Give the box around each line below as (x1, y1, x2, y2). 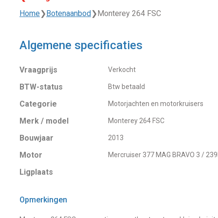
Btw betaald (108, 82, 145, 91)
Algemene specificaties (19, 38, 143, 52)
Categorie (19, 99, 57, 109)
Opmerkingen (19, 195, 67, 204)
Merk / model (19, 116, 69, 126)
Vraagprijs (19, 65, 57, 74)
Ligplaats (19, 167, 53, 177)
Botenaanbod (46, 8, 91, 18)
